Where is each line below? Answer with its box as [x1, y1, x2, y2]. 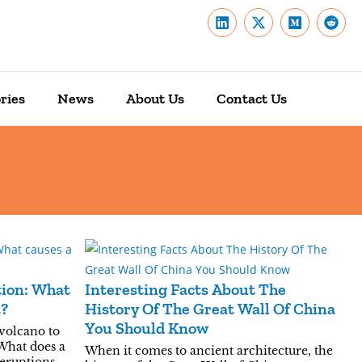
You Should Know [84, 318, 208, 338]
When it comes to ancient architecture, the [84, 343, 333, 358]
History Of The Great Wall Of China [84, 299, 335, 318]
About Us [125, 90, 184, 107]
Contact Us [216, 90, 287, 107]
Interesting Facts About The [84, 280, 286, 299]
